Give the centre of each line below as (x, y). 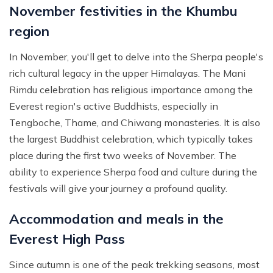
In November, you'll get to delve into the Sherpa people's (136, 57)
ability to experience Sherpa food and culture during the (133, 172)
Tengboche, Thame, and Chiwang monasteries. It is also (135, 123)
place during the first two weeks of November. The (123, 156)
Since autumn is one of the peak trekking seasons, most (134, 265)
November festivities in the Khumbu (123, 11)
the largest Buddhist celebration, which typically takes (131, 139)
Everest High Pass (67, 239)
